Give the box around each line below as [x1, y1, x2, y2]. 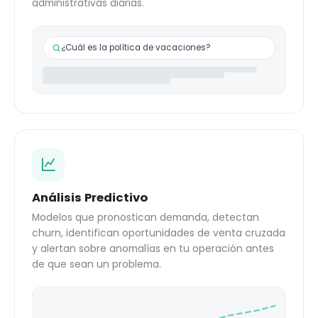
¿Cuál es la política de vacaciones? [61, 41, 211, 53]
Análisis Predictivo [32, 189, 148, 206]
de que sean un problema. [32, 257, 161, 271]
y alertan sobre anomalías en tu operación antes [32, 241, 274, 256]
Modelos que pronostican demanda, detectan [32, 210, 259, 224]
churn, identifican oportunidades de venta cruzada [32, 226, 285, 240]
